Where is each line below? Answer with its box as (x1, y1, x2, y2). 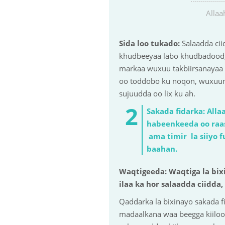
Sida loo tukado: (119, 38, 180, 48)
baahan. (146, 144, 177, 154)
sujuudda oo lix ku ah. (119, 88, 195, 98)
